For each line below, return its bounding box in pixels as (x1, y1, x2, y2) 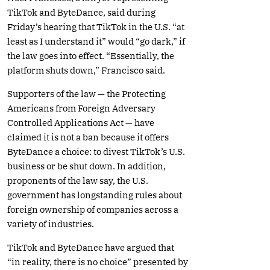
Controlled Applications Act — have (7, 116, 154, 128)
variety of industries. (7, 218, 94, 230)
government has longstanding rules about (7, 189, 182, 201)
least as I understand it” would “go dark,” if (7, 35, 185, 47)
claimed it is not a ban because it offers (7, 131, 169, 143)
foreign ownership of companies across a (7, 203, 178, 215)
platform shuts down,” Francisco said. (7, 64, 165, 76)
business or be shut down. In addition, (7, 160, 166, 172)
